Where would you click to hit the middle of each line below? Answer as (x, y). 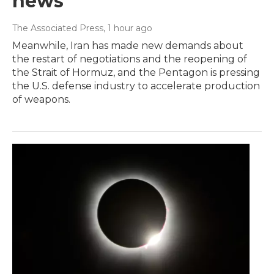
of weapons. (41, 99)
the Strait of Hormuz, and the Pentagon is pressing (136, 72)
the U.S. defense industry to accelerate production (136, 86)
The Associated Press (58, 28)
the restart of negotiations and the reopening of (130, 59)
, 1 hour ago (128, 28)
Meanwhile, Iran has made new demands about (128, 45)
